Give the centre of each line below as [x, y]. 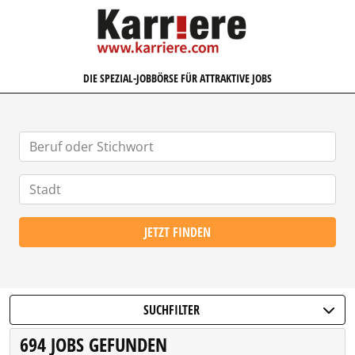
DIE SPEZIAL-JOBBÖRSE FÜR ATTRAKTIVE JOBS [177, 78]
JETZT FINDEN [177, 232]
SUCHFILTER [171, 310]
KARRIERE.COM [216, 15]
